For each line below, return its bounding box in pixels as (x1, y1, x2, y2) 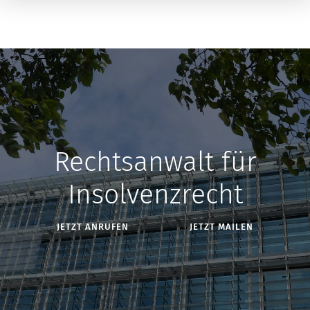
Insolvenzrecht (67, 178, 243, 210)
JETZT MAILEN (190, 221, 253, 232)
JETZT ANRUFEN (57, 221, 129, 232)
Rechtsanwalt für (53, 145, 257, 178)
